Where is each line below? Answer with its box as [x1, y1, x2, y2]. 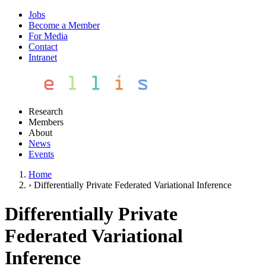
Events [28, 149, 54, 159]
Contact [28, 42, 58, 52]
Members [28, 117, 64, 127]
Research [28, 106, 63, 116]
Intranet [28, 52, 57, 62]
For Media [28, 31, 68, 41]
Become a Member [28, 20, 100, 30]
